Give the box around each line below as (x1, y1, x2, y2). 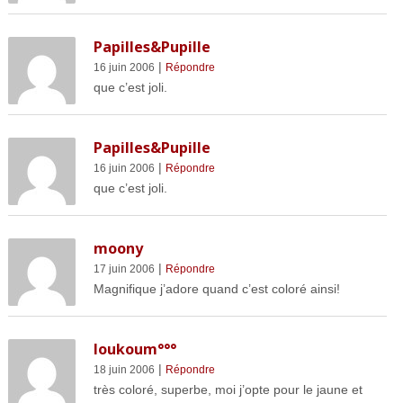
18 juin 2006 (93, 363, 155, 377)
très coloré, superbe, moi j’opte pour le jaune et (93, 382, 363, 398)
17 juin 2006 (93, 263, 155, 276)
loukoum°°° (93, 339, 176, 360)
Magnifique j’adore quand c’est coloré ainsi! (93, 282, 340, 297)
